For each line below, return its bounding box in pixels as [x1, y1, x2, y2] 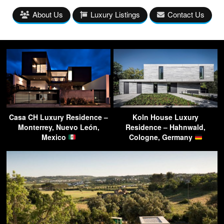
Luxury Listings [90, 8, 140, 19]
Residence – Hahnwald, [125, 121, 205, 132]
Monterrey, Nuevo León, [17, 121, 99, 132]
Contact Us [167, 8, 204, 19]
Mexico [41, 131, 68, 142]
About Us [32, 8, 63, 19]
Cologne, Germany [128, 131, 194, 142]
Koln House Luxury [132, 111, 198, 122]
